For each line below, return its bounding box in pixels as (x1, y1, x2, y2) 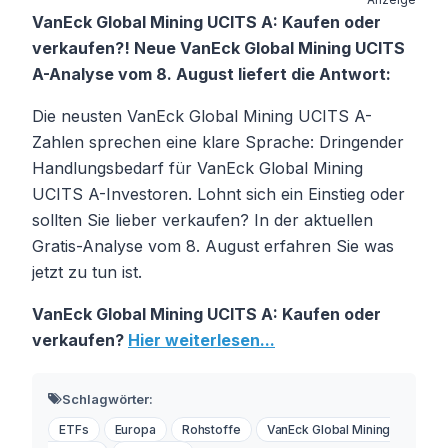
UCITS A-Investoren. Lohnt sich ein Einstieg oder (32, 183, 405, 204)
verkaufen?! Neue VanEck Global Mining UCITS (32, 37, 405, 58)
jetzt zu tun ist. (32, 261, 142, 282)
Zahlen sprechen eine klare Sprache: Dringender (32, 131, 404, 152)
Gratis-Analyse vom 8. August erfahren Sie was (32, 235, 394, 256)
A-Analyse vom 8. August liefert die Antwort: (32, 63, 391, 84)
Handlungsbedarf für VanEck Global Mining (32, 157, 363, 178)
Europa (114, 421, 156, 437)
